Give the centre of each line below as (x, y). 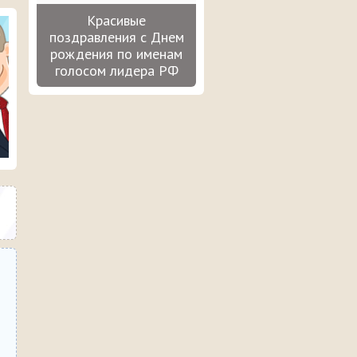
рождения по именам (116, 54)
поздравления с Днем (116, 37)
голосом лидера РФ (116, 71)
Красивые (116, 21)
